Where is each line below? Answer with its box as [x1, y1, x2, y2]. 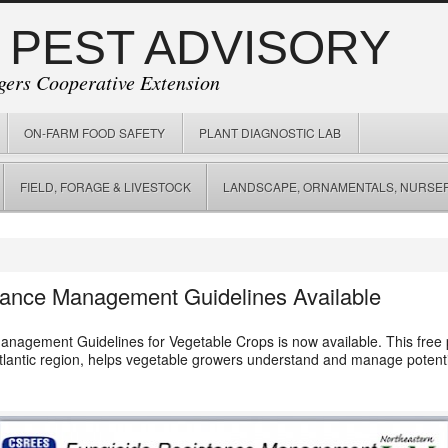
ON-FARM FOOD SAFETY [24, 124, 165, 141]
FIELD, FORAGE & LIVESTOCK [20, 178, 191, 195]
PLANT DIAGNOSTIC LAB [199, 124, 341, 141]
